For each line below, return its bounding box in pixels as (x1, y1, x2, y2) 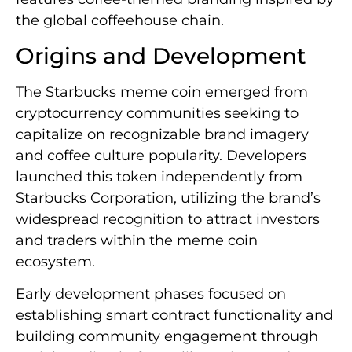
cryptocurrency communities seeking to (16, 104, 299, 122)
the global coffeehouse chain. (16, 12, 224, 30)
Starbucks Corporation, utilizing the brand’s (16, 189, 321, 207)
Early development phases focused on (16, 285, 286, 303)
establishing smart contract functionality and (16, 306, 333, 324)
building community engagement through (16, 328, 318, 346)
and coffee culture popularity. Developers (16, 146, 306, 164)
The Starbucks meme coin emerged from (16, 82, 308, 101)
